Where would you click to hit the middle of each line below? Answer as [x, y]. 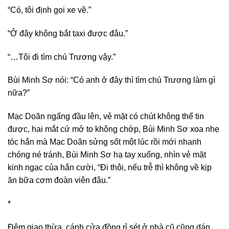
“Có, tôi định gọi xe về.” [49, 10]
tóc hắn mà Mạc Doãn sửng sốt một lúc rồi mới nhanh [105, 142]
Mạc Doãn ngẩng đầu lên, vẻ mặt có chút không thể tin [106, 117]
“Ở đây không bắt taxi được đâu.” [68, 33]
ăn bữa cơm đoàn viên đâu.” [59, 180]
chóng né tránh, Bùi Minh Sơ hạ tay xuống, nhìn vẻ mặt [107, 155]
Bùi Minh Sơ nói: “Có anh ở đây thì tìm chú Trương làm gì [111, 80]
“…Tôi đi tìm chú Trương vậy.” [62, 57]
